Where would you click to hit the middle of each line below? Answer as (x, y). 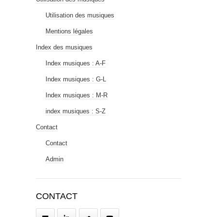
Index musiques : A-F (76, 63)
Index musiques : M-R (77, 95)
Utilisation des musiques (80, 15)
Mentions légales (69, 31)
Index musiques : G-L (76, 79)
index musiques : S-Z (76, 111)
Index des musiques (64, 47)
